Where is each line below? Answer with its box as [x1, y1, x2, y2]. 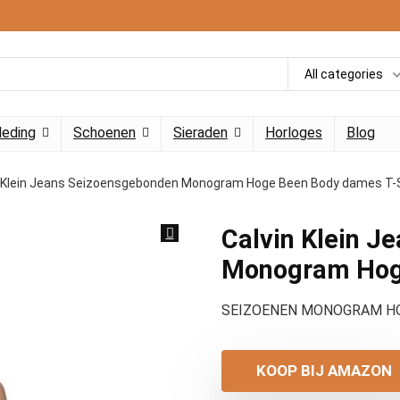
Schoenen [73, 124, 136, 141]
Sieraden [173, 124, 228, 141]
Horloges [265, 124, 322, 141]
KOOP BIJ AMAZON [256, 362, 392, 379]
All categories [304, 66, 383, 81]
